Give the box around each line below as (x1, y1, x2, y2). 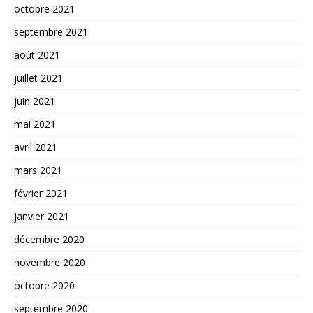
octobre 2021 (14, 1, 75, 15)
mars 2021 (14, 163, 62, 177)
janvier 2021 (14, 209, 69, 223)
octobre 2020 (14, 278, 75, 292)
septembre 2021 (14, 24, 88, 38)
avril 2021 (14, 140, 57, 154)
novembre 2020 (14, 255, 85, 269)
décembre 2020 (14, 232, 85, 246)
